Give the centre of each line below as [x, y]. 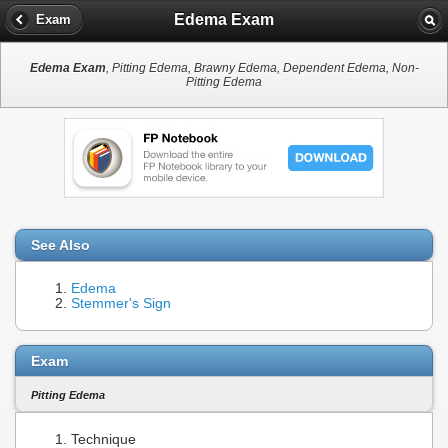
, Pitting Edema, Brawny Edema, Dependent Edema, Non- [262, 68]
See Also [60, 245]
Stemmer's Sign [121, 304]
